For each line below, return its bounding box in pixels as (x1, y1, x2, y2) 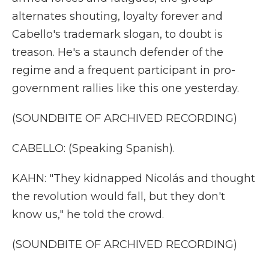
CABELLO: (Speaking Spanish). (12, 142, 175, 155)
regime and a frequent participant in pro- (12, 64, 235, 77)
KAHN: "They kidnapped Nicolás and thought (12, 172, 255, 185)
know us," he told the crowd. (12, 208, 164, 221)
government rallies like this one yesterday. (12, 82, 239, 95)
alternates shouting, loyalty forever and (12, 10, 223, 23)
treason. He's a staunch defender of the (12, 46, 223, 59)
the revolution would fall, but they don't (12, 190, 225, 203)
